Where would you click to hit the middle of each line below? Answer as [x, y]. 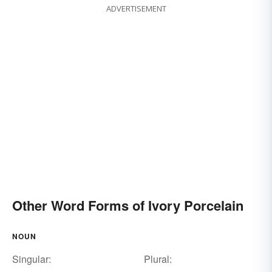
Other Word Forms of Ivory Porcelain [128, 206]
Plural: [158, 259]
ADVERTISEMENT [136, 9]
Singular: [32, 259]
